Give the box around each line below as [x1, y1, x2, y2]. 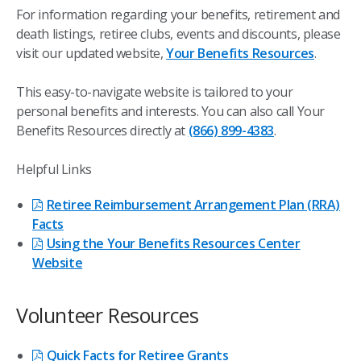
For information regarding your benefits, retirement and [16, 6, 341, 23]
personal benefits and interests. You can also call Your [16, 102, 326, 120]
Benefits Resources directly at [16, 122, 189, 139]
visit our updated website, [16, 44, 167, 62]
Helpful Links [16, 160, 92, 178]
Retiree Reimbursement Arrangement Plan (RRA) [46, 196, 341, 214]
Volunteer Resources [16, 301, 199, 329]
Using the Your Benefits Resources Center [46, 234, 301, 252]
